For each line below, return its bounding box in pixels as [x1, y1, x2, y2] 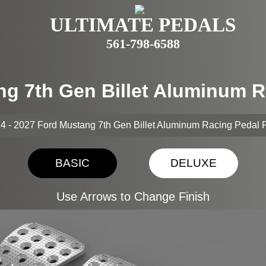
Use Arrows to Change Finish [56, 190, 210, 203]
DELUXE [170, 157, 217, 169]
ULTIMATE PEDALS [50, 14, 236, 36]
